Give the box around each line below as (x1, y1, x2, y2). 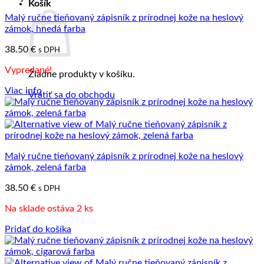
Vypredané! (5, 65, 52, 75)
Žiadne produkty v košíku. (28, 70, 135, 79)
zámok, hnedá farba (5, 24, 85, 34)
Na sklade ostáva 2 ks (5, 204, 93, 213)
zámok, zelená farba (5, 163, 86, 172)
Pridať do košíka (5, 225, 71, 234)
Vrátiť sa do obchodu (28, 90, 115, 100)
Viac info (5, 86, 42, 95)
